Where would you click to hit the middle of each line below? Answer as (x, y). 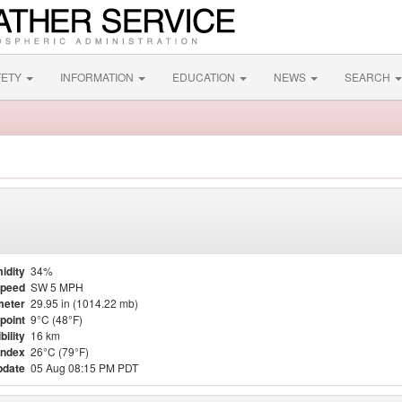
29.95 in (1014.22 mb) (84, 303)
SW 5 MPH (57, 287)
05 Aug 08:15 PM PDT (84, 367)
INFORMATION (98, 77)
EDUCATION (205, 77)
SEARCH (369, 77)
